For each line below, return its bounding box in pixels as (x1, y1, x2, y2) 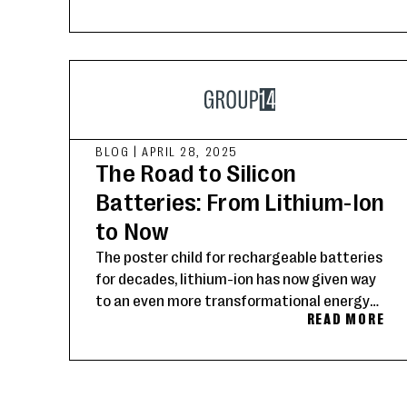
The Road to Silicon (95, 159, 297, 186)
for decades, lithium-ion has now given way (95, 269, 377, 287)
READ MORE (306, 310, 385, 327)
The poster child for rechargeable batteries (95, 247, 383, 265)
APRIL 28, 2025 (141, 143, 238, 159)
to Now (95, 217, 170, 244)
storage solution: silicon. (95, 313, 258, 331)
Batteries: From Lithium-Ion (95, 188, 385, 215)
